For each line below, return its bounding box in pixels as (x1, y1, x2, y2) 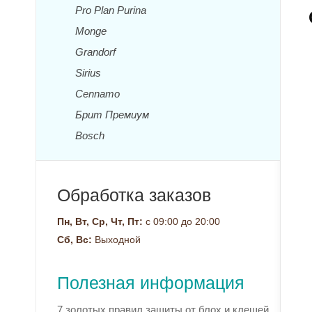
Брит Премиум (75, 109, 149, 120)
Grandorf (75, 46, 116, 58)
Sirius (75, 67, 101, 79)
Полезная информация (57, 273, 244, 292)
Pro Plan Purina (75, 4, 146, 16)
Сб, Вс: (57, 234, 92, 245)
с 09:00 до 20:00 (143, 216, 220, 227)
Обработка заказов (57, 185, 211, 205)
